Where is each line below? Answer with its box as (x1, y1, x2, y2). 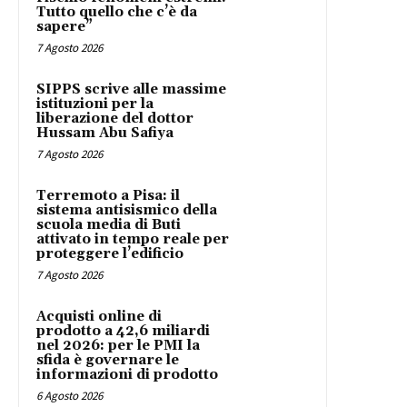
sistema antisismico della (36, 201, 217, 219)
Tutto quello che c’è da (36, 3, 197, 21)
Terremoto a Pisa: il (36, 186, 180, 204)
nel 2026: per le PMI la (36, 336, 200, 354)
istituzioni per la (36, 94, 154, 113)
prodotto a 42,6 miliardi (36, 322, 210, 340)
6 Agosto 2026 (36, 387, 103, 403)
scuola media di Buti (36, 215, 181, 233)
